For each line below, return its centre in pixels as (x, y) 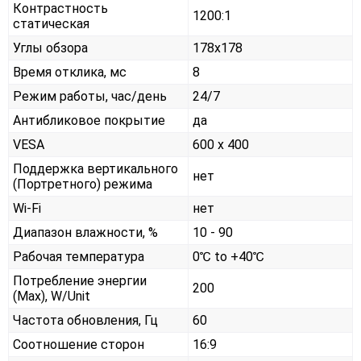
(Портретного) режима (83, 184)
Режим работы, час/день (90, 96)
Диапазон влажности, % (85, 232)
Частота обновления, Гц (85, 320)
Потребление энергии (80, 280)
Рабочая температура (79, 256)
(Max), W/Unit (52, 296)
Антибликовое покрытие (89, 120)
